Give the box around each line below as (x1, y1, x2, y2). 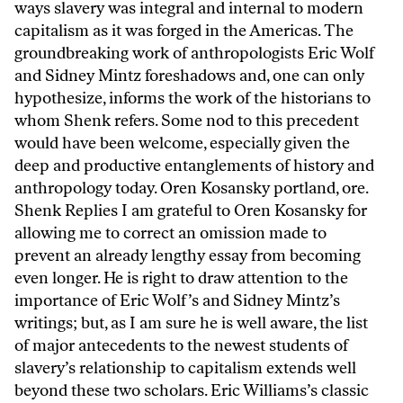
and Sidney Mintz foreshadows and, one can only (14, 65, 364, 85)
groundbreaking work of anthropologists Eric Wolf (14, 42, 374, 63)
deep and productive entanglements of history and (14, 155, 374, 175)
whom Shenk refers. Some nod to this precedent (14, 110, 359, 130)
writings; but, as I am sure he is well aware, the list (14, 312, 368, 333)
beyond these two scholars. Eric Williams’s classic (14, 380, 369, 400)
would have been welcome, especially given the (14, 132, 350, 153)
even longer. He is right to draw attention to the (14, 267, 348, 288)
